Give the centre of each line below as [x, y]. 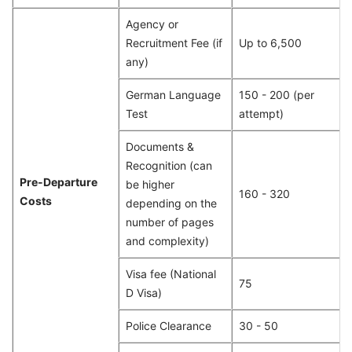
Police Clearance [169, 326]
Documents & [160, 147]
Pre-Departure [59, 182]
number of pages [170, 222]
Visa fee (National [171, 274]
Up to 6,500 [270, 43]
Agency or [152, 24]
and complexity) [167, 241]
